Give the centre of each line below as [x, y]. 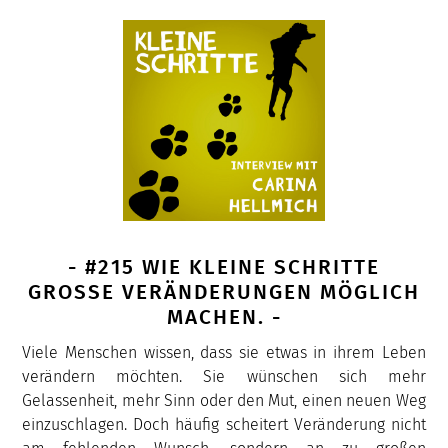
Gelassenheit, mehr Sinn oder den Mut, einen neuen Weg [224, 400]
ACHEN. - [219, 318]
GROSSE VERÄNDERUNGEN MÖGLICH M [224, 293]
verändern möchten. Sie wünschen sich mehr [224, 376]
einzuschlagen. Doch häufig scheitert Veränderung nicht [224, 424]
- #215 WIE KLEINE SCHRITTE [224, 268]
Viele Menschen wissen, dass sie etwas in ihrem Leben [224, 352]
